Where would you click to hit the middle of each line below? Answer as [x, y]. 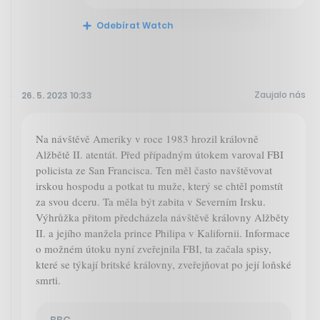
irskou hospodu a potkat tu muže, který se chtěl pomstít [159, 185]
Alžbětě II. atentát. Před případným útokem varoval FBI [160, 154]
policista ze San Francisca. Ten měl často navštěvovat [154, 170]
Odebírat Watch [134, 25]
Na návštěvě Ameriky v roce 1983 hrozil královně [147, 138]
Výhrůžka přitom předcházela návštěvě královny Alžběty [162, 217]
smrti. [48, 280]
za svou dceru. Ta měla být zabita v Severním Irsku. [151, 201]
